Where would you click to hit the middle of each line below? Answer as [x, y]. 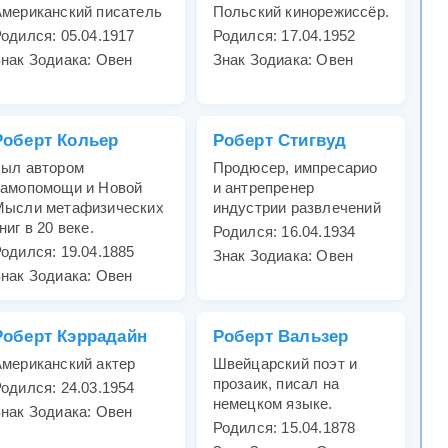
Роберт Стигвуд [279, 141]
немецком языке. [272, 404]
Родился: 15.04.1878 [284, 428]
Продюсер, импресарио [295, 168]
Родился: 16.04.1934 [284, 232]
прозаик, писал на [276, 384]
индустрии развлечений [296, 208]
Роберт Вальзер [280, 337]
